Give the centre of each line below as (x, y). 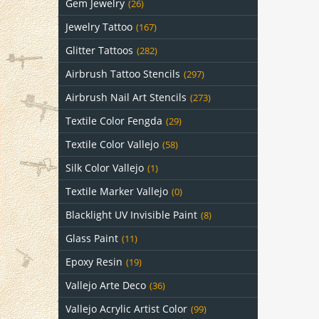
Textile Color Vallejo (112, 144)
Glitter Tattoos (99, 50)
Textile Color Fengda (114, 121)
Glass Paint (92, 238)
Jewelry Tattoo (99, 27)
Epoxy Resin (94, 262)
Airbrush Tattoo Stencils (123, 74)
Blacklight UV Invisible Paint (131, 215)
